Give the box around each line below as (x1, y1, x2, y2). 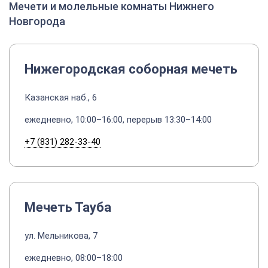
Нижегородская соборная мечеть (25, 62, 237, 77)
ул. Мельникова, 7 (25, 230, 98, 241)
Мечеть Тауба (25, 200, 111, 215)
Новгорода (9, 15, 65, 28)
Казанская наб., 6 (25, 92, 97, 103)
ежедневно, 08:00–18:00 (25, 252, 123, 263)
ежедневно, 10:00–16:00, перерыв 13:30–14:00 (25, 114, 212, 125)
